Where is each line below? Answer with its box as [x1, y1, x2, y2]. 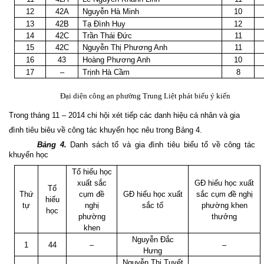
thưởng [212, 212, 237, 221]
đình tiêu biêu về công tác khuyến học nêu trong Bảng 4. [9, 126, 202, 135]
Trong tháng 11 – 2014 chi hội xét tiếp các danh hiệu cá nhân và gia [9, 111, 240, 120]
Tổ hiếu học [71, 167, 112, 176]
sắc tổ [142, 200, 163, 210]
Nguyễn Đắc [131, 235, 174, 244]
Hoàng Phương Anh [82, 55, 151, 65]
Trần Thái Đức [82, 31, 133, 41]
